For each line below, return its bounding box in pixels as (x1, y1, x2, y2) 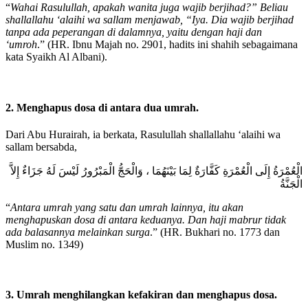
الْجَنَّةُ (280, 177, 302, 190)
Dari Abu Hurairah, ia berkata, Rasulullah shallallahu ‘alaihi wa (5, 128, 280, 140)
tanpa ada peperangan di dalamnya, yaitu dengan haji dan (5, 26, 262, 38)
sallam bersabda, (5, 140, 77, 153)
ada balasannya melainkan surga (5, 225, 150, 238)
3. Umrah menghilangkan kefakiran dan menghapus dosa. (5, 289, 277, 301)
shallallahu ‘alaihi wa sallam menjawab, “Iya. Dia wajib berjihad (5, 14, 294, 26)
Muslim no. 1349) (5, 238, 83, 250)
